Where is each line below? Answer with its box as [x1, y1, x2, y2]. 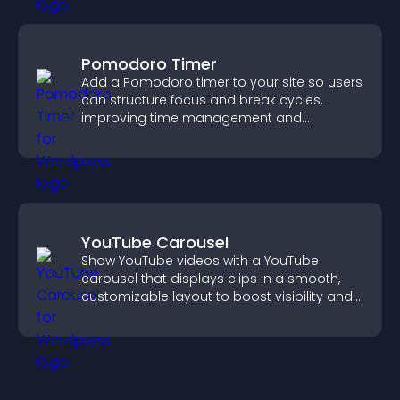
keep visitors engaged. [81, 305, 227, 323]
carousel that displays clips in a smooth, [81, 270, 340, 287]
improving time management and [81, 109, 302, 127]
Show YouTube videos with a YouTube [81, 252, 319, 270]
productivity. [81, 127, 160, 145]
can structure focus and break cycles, [81, 91, 322, 109]
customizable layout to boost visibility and [81, 287, 353, 305]
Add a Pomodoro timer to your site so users [81, 73, 362, 91]
